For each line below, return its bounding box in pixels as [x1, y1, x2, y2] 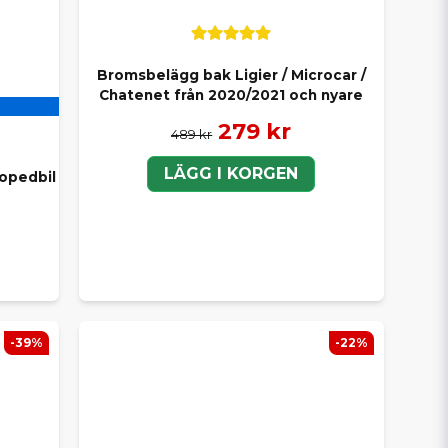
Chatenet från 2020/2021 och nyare [99, 87, 364, 104]
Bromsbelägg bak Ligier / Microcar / [96, 67, 366, 84]
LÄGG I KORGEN [164, 163, 299, 183]
